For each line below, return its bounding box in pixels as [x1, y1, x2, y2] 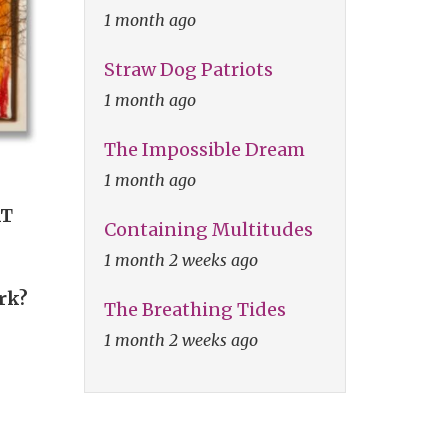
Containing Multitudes [103, 217, 313, 241]
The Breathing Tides [103, 297, 286, 321]
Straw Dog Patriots [103, 57, 273, 81]
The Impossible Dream [103, 137, 305, 161]
